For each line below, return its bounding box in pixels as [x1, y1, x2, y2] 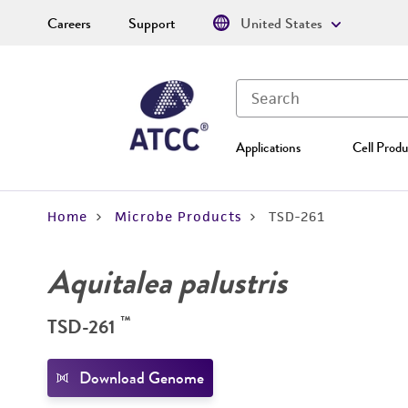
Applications [236, 138, 301, 158]
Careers [47, 13, 91, 35]
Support [128, 13, 176, 35]
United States [240, 13, 322, 35]
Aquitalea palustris [47, 259, 287, 306]
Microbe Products [115, 208, 241, 225]
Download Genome [79, 366, 204, 390]
